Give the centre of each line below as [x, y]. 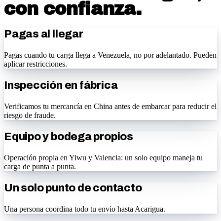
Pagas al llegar [44, 34]
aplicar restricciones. [36, 64]
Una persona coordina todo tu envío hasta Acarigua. [85, 209]
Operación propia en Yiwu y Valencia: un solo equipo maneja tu [103, 158]
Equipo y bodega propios [69, 137]
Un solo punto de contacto [73, 188]
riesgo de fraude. [30, 115]
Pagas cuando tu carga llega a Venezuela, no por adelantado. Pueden [110, 55]
